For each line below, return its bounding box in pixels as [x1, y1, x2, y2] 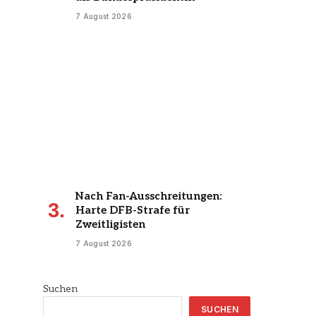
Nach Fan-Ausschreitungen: [75, 189, 221, 202]
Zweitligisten [75, 217, 145, 231]
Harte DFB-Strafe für [75, 203, 190, 217]
